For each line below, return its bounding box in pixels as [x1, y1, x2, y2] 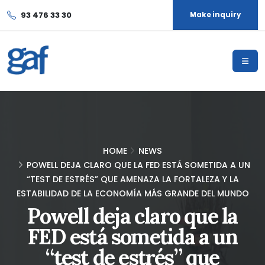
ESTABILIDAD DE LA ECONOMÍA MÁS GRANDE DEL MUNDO [16, 188, 249, 199]
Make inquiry [190, 10, 241, 20]
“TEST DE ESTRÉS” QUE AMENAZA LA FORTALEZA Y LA [26, 173, 239, 185]
